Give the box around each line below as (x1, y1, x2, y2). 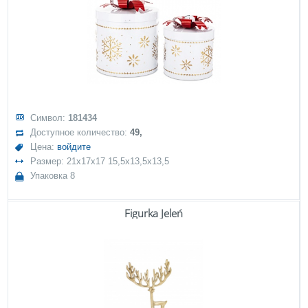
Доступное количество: (30, 127, 131, 137)
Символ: (30, 113, 69, 123)
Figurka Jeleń (124, 206, 183, 220)
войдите (57, 142, 91, 152)
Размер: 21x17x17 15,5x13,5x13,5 (30, 156, 170, 166)
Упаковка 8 (30, 170, 76, 181)
